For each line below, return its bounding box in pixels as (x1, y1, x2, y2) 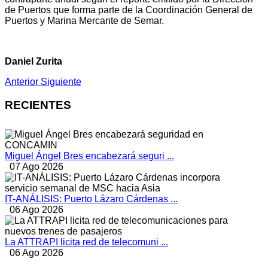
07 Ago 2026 (10, 161, 63, 172)
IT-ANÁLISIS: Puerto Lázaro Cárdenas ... (5, 193, 178, 204)
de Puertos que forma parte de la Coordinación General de (5, 5, 252, 16)
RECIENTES (5, 98, 71, 111)
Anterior (5, 77, 38, 87)
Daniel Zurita (5, 56, 65, 67)
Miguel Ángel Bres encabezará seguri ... (5, 150, 174, 161)
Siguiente (41, 77, 81, 87)
